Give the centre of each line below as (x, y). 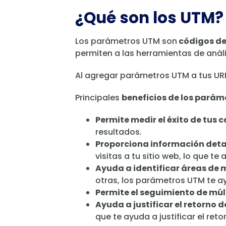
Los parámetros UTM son (126, 41)
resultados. (119, 132)
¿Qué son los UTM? (149, 18)
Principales (98, 98)
